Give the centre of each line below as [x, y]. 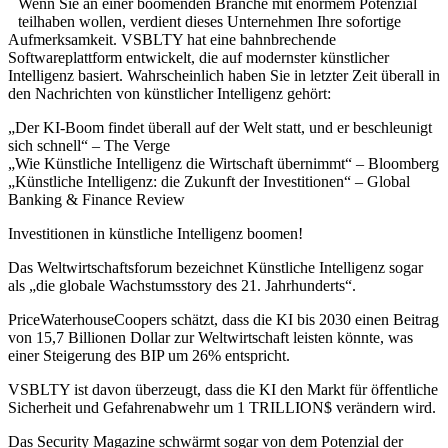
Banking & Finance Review [96, 199]
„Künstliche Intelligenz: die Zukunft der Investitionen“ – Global [209, 181]
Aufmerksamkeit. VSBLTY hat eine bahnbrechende [172, 39]
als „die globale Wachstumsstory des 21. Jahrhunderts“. [182, 285]
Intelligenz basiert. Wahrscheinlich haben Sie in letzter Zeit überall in [224, 75]
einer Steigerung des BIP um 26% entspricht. [149, 355]
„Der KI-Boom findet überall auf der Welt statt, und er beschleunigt [220, 127]
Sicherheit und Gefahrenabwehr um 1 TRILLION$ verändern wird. [222, 407]
